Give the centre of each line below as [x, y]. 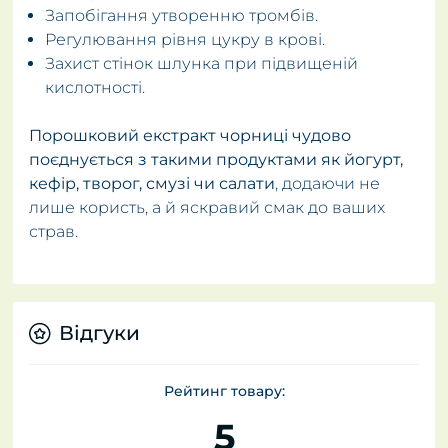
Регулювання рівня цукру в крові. [185, 39]
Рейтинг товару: [224, 391]
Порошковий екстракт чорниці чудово [190, 135]
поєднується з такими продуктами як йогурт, [216, 159]
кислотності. [95, 87]
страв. [53, 231]
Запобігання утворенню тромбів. [181, 15]
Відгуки [99, 333]
